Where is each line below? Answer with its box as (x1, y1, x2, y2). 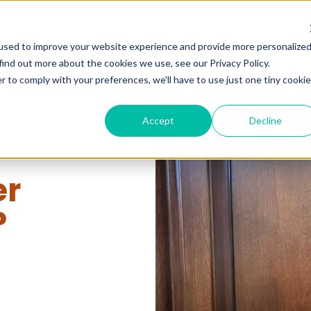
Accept (142, 114, 175, 126)
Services (72, 30, 118, 44)
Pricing (148, 30, 185, 44)
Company (208, 30, 261, 44)
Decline (249, 114, 282, 126)
